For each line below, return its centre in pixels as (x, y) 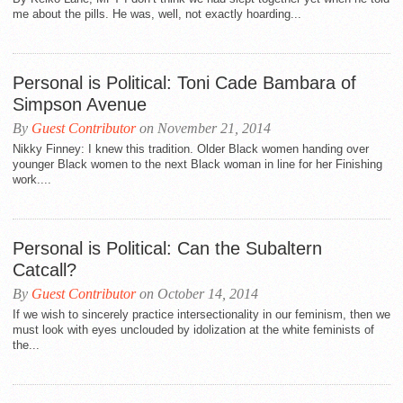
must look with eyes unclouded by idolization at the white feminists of (193, 330)
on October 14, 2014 (197, 294)
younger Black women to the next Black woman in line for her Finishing (197, 164)
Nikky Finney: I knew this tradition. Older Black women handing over (191, 149)
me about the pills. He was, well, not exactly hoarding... (157, 14)
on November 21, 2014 (203, 128)
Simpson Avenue (80, 104)
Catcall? (45, 270)
